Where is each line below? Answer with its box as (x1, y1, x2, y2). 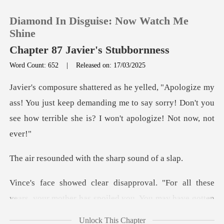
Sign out (30, 156, 60, 166)
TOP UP (30, 96, 60, 106)
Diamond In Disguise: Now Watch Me (9, 14, 189, 27)
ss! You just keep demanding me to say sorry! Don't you (13, 98, 214, 108)
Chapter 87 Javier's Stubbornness (9, 44, 170, 56)
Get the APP (30, 186, 75, 196)
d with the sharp (69, 153, 126, 163)
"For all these (162, 178, 214, 188)
